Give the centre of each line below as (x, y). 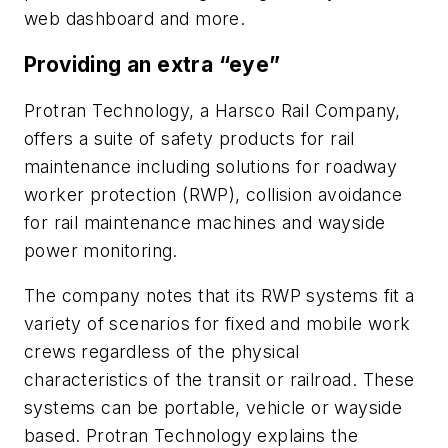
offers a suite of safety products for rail (189, 138)
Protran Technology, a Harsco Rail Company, (212, 110)
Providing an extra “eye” (158, 64)
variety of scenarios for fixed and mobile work (217, 324)
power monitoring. (101, 250)
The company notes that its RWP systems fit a (219, 296)
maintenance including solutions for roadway (211, 166)
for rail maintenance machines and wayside (205, 222)
